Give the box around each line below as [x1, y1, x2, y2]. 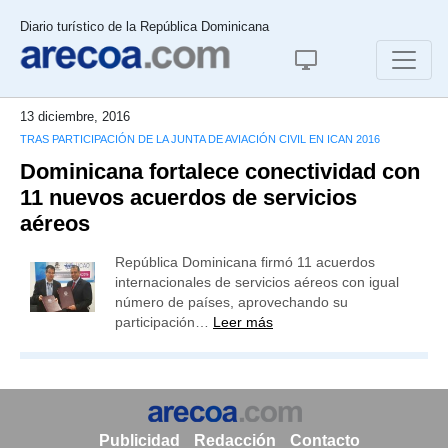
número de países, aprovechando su [115, 294, 348, 310]
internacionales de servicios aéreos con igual [115, 274, 399, 290]
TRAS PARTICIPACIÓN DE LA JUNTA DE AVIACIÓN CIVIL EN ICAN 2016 [20, 133, 380, 145]
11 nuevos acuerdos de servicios [20, 185, 357, 210]
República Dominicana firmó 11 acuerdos [115, 254, 375, 270]
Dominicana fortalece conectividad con [20, 159, 420, 184]
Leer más [213, 314, 273, 330]
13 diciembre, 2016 [20, 109, 130, 124]
